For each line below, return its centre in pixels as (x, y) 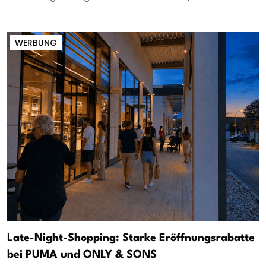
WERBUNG (36, 43)
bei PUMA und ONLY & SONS (82, 255)
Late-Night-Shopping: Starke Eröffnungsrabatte (131, 238)
